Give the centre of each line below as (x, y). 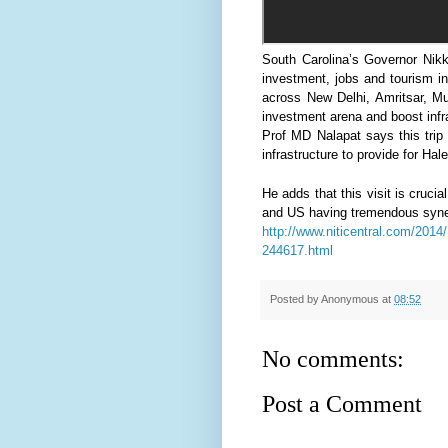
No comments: (333, 359)
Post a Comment (342, 404)
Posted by (295, 299)
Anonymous (350, 299)
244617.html (297, 250)
